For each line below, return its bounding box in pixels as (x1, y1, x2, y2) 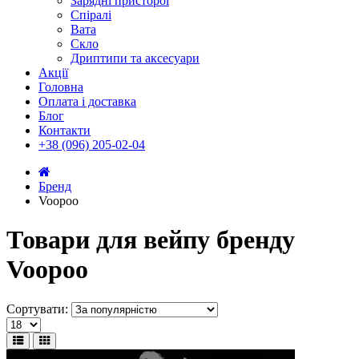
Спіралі (71, 8, 111, 22)
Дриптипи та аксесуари (71, 51, 200, 65)
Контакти (38, 123, 91, 137)
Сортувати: (6, 301, 68, 316)
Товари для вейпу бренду (6, 225, 295, 255)
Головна (38, 80, 83, 94)
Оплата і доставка (38, 95, 136, 108)
